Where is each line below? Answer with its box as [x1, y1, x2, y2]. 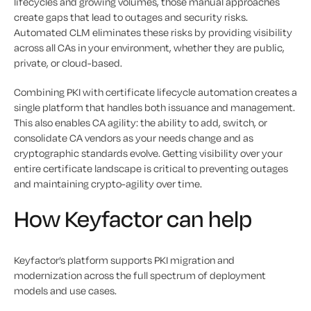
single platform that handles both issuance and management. [14, 101, 295, 115]
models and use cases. [14, 284, 117, 298]
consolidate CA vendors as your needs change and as [14, 131, 253, 145]
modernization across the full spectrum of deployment [14, 269, 266, 283]
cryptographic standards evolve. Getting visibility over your [14, 146, 283, 160]
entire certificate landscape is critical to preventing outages [14, 162, 288, 176]
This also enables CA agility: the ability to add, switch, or [14, 116, 267, 130]
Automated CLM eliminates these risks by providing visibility [14, 26, 292, 40]
